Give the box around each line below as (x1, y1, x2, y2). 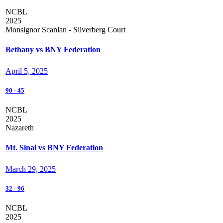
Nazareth (5, 123, 34, 132)
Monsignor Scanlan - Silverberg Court (5, 25, 125, 34)
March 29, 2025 (5, 165, 56, 174)
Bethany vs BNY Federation (5, 45, 101, 54)
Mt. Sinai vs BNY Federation (5, 143, 103, 152)
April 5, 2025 (5, 67, 48, 76)
